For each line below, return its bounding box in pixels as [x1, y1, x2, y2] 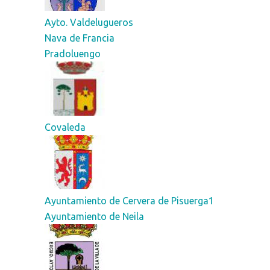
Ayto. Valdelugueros [44, 16, 133, 28]
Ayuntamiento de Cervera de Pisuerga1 [44, 195, 214, 206]
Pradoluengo [44, 48, 101, 59]
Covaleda [44, 121, 86, 133]
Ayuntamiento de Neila [44, 210, 144, 222]
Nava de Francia [44, 32, 115, 43]
